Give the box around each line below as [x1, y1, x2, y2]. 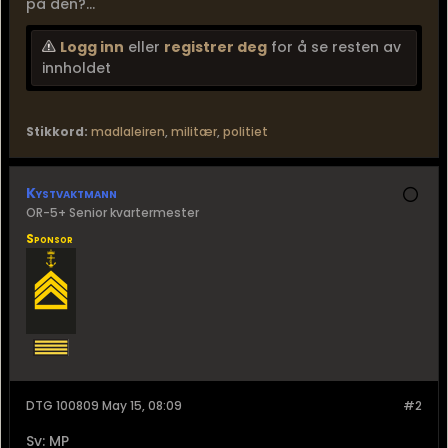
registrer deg [164, 37, 267, 57]
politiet [223, 123, 268, 140]
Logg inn [60, 37, 124, 57]
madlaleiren [91, 123, 165, 140]
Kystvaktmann [26, 183, 117, 203]
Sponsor [26, 230, 73, 247]
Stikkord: [26, 123, 88, 140]
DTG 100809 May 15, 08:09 [26, 397, 182, 414]
